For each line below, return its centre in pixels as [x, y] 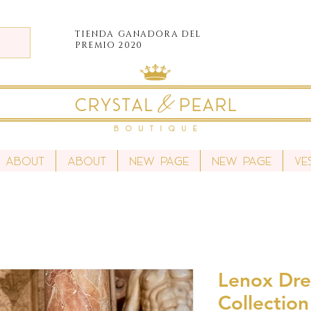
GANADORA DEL [160, 34]
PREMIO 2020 [109, 45]
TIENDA [95, 34]
